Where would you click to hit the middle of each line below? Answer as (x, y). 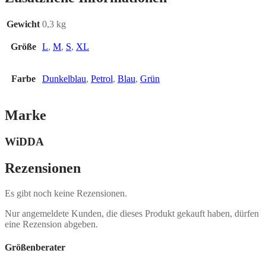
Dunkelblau (64, 79)
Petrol (102, 79)
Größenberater (35, 248)
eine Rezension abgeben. (51, 224)
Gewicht (23, 24)
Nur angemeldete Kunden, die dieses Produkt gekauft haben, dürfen (132, 214)
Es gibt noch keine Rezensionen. (66, 194)
